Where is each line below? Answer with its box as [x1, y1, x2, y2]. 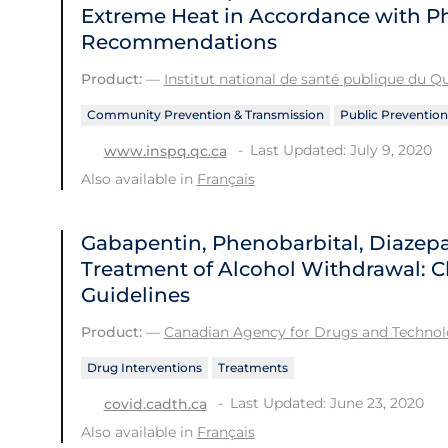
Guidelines [80, 283, 190, 308]
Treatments [217, 360, 288, 376]
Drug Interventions [86, 360, 202, 376]
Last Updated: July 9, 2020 [249, 141, 432, 160]
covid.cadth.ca [103, 394, 207, 413]
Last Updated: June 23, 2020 [229, 393, 424, 412]
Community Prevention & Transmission [86, 107, 324, 123]
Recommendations [80, 30, 277, 55]
